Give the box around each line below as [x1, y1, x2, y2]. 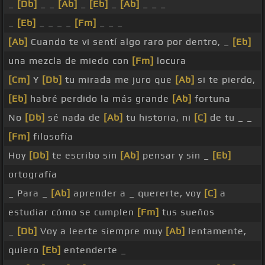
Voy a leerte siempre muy [37, 225, 166, 237]
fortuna [192, 93, 231, 105]
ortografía [8, 169, 57, 180]
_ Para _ [8, 188, 51, 199]
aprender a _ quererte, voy [70, 188, 204, 199]
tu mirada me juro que [62, 74, 175, 86]
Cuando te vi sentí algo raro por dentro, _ [28, 36, 232, 48]
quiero [8, 244, 42, 256]
